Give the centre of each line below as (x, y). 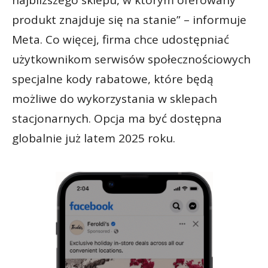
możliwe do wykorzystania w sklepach (115, 99)
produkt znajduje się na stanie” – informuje (129, 20)
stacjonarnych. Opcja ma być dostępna (117, 119)
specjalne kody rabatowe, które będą (113, 79)
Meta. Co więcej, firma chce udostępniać (121, 40)
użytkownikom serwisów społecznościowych (131, 60)
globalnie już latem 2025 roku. (94, 138)
